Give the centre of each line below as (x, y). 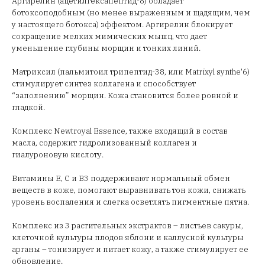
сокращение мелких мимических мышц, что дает (109, 36)
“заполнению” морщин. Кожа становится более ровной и (125, 95)
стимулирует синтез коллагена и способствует (104, 83)
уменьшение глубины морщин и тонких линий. (107, 48)
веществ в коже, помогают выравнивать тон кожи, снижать (129, 190)
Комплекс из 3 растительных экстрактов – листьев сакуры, (127, 225)
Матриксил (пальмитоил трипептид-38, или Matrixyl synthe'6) (131, 72)
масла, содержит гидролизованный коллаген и (104, 143)
